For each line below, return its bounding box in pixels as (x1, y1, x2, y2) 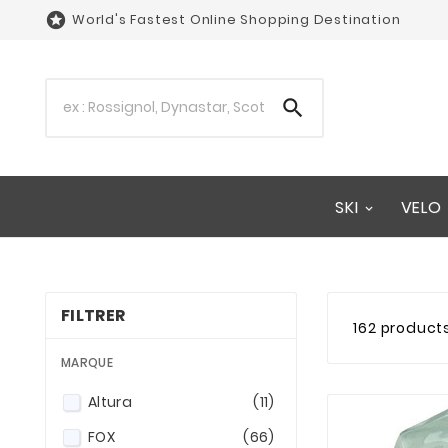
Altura (88, 391, 132, 412)
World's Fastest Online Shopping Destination (72, 10, 401, 29)
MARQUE (61, 353, 113, 371)
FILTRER (61, 303, 126, 327)
